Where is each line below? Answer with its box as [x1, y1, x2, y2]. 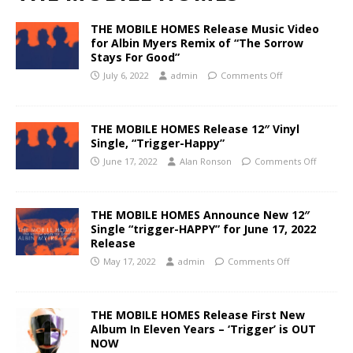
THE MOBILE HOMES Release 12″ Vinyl [91, 121, 299, 136]
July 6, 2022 [103, 69, 149, 81]
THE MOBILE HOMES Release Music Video [91, 21, 319, 36]
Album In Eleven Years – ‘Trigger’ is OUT [91, 321, 316, 336]
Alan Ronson [180, 155, 232, 167]
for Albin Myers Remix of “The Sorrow [91, 35, 303, 50]
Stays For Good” [91, 50, 180, 65]
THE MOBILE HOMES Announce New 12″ [91, 207, 310, 222]
